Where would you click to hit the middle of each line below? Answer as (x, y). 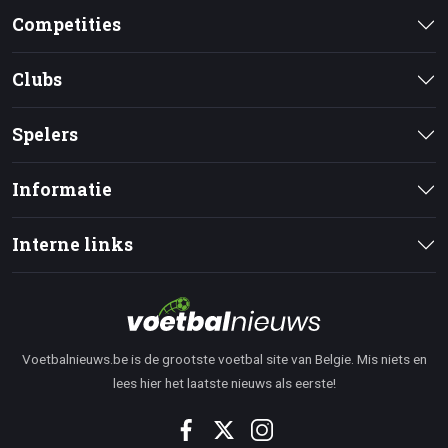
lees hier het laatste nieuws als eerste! (224, 383)
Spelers (45, 135)
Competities (66, 25)
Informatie (62, 190)
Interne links (72, 245)
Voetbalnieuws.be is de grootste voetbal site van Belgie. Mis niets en (224, 359)
